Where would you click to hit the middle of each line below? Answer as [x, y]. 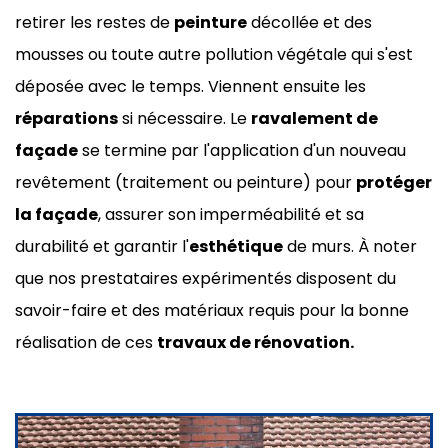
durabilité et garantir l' [102, 246]
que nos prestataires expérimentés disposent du [205, 278]
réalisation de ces [86, 342]
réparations [66, 118]
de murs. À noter [350, 246]
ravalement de [314, 118]
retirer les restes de [94, 22]
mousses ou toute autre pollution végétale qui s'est [214, 54]
